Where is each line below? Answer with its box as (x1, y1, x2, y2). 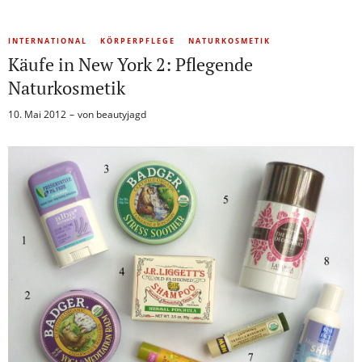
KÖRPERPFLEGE (100, 36, 175, 47)
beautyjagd (96, 107, 146, 122)
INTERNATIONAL (8, 36, 87, 47)
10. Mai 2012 (8, 107, 66, 122)
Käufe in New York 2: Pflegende (8, 53, 253, 77)
